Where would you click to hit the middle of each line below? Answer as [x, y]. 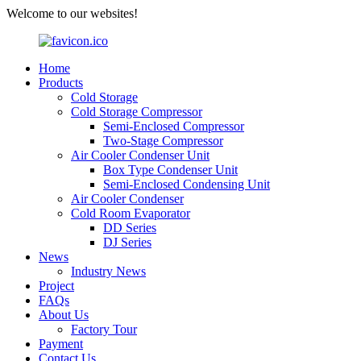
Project [56, 286]
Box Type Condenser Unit [170, 170]
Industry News [108, 271]
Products [61, 83]
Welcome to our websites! [72, 13]
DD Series [130, 228]
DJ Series [127, 242]
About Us [64, 315]
